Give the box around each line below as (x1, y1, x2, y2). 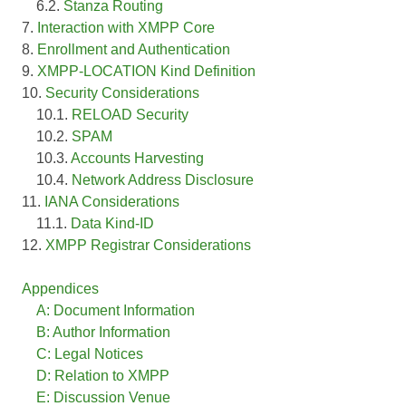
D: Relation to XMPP (36, 367, 169, 383)
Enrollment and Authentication (37, 41, 230, 57)
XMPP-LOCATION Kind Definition (37, 63, 256, 79)
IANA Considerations (44, 193, 179, 209)
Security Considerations (45, 84, 199, 101)
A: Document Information (36, 302, 195, 318)
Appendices (22, 280, 99, 296)
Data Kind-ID (71, 215, 154, 231)
